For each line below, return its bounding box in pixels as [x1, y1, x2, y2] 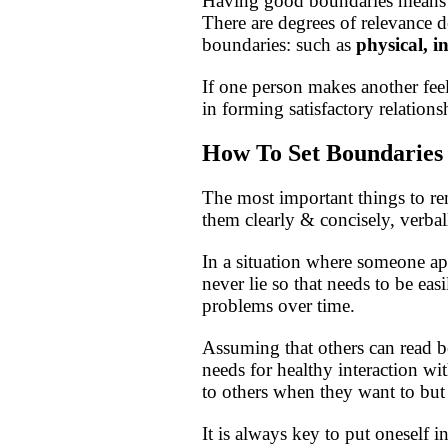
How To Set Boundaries [202, 140, 443, 167]
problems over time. [202, 295, 355, 317]
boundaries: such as [202, 34, 356, 56]
